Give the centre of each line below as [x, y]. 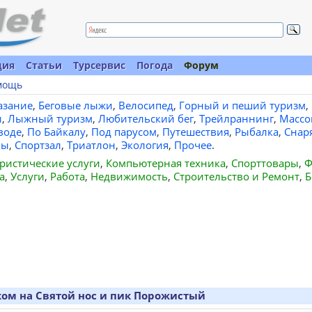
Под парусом [124, 132]
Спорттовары [265, 163]
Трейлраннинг [236, 118]
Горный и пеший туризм [242, 105]
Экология [145, 145]
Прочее [193, 145]
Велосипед [146, 105]
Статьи [44, 65]
